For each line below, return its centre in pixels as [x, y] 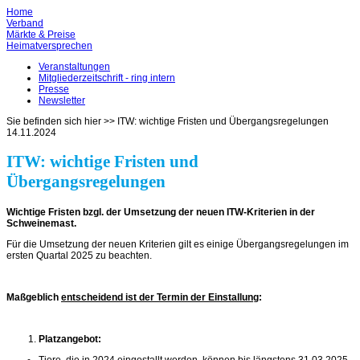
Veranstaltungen [74, 67]
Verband [25, 23]
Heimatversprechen [49, 46]
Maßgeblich [34, 297]
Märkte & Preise [41, 35]
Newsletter [62, 100]
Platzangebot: [70, 339]
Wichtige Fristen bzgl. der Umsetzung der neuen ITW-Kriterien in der [161, 212]
